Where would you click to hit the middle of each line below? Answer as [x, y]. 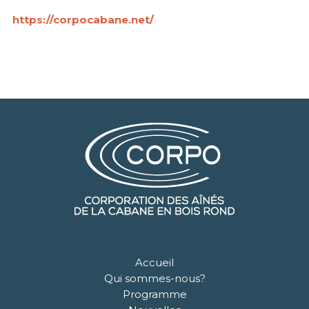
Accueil [154, 263]
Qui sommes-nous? [154, 279]
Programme [154, 295]
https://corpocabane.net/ [83, 19]
